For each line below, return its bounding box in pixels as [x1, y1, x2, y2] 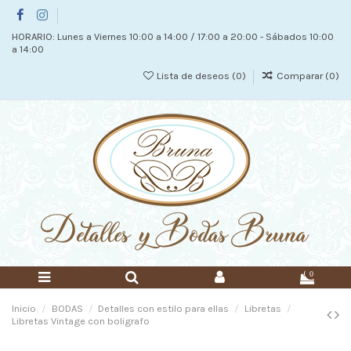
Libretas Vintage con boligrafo [12, 315, 150, 327]
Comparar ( [277, 70, 329, 82]
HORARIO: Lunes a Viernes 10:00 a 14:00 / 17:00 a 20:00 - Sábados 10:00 [12, 30, 334, 42]
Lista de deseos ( [154, 70, 237, 82]
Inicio [12, 302, 36, 315]
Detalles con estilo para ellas [98, 302, 230, 315]
